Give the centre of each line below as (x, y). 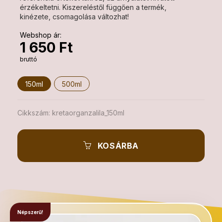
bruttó (28, 59)
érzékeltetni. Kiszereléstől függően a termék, (93, 7)
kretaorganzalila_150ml (88, 113)
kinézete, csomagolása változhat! (74, 17)
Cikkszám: (35, 113)
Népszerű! (30, 212)
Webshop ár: (41, 35)
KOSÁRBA (116, 146)
